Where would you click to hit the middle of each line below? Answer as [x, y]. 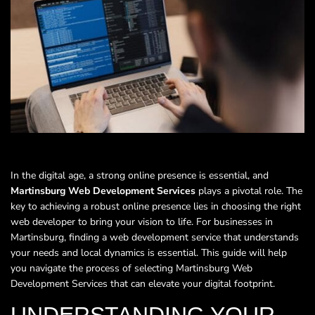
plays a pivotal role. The [249, 191]
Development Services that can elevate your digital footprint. [143, 283]
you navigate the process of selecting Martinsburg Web [131, 268]
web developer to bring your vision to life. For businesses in [142, 221]
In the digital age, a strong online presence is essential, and [140, 175]
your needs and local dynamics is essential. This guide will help [149, 252]
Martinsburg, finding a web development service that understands [155, 237]
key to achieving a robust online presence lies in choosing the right [156, 206]
